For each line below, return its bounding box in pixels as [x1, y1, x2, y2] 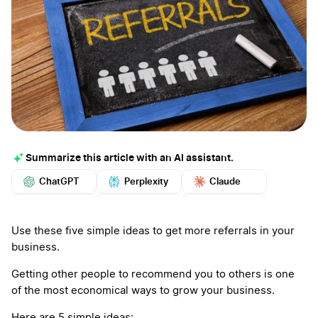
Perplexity [124, 175, 168, 187]
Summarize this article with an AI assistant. [26, 152, 234, 164]
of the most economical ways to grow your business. [11, 285, 275, 297]
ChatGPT [39, 175, 79, 187]
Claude [209, 175, 241, 187]
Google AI [39, 200, 82, 212]
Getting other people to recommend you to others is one [11, 269, 295, 280]
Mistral [209, 200, 239, 212]
